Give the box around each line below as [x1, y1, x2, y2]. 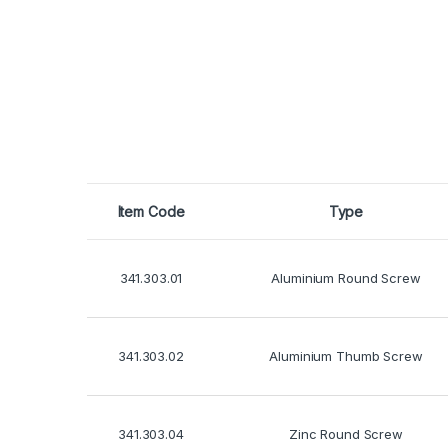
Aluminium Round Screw [271, 269, 421, 286]
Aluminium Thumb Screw [269, 347, 423, 364]
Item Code [117, 202, 185, 220]
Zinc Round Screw [289, 425, 403, 442]
